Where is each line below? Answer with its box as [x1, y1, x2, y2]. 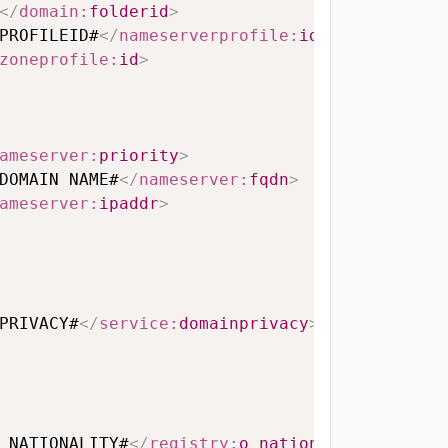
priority [99, 146, 179, 166]
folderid [89, 2, 169, 22]
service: [99, 314, 179, 334]
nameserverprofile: [119, 26, 299, 46]
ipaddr [99, 194, 159, 214]
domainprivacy [179, 314, 309, 334]
